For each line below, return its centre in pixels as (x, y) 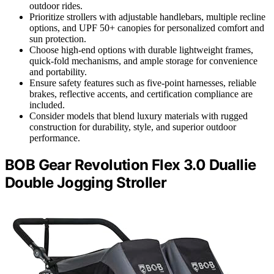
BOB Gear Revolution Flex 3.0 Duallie (131, 165)
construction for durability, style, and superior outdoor (133, 127)
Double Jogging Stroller (86, 183)
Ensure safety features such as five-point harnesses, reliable (143, 83)
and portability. (58, 72)
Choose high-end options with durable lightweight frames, (141, 50)
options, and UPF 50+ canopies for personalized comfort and (147, 28)
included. (47, 105)
